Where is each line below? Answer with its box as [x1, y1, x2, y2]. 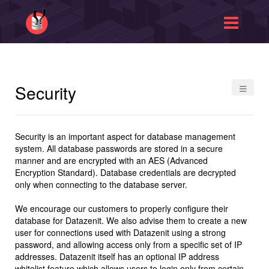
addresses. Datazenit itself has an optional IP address [15, 250, 219, 262]
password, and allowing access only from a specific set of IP [15, 238, 242, 250]
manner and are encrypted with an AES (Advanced [15, 154, 208, 166]
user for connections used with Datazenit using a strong [15, 226, 226, 238]
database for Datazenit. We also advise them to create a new [15, 214, 247, 226]
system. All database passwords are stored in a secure [15, 142, 223, 154]
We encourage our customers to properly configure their [15, 202, 228, 214]
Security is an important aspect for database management [15, 130, 235, 142]
